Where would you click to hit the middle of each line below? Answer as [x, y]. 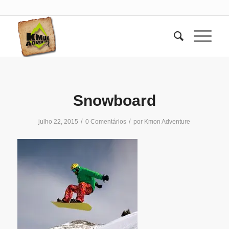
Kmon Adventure [167, 122]
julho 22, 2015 [59, 122]
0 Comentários [106, 122]
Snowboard [114, 100]
